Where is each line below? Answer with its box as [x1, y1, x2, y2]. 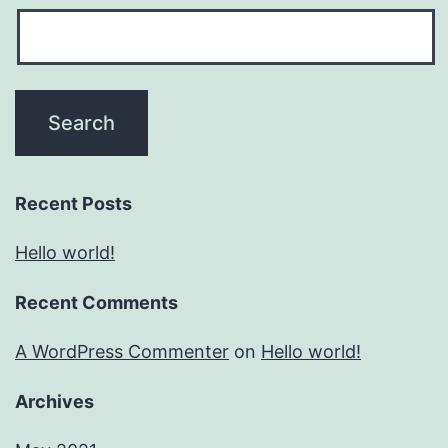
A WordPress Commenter [15, 341, 229, 363]
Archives [15, 391, 94, 413]
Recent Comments [15, 292, 178, 314]
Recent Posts [15, 193, 132, 215]
